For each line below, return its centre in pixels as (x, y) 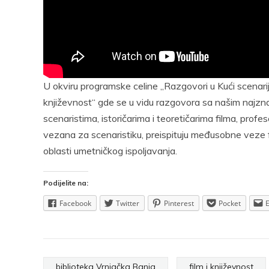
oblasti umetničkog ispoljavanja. (110, 151)
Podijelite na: (66, 183)
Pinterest (179, 203)
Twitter (128, 203)
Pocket (230, 203)
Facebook (75, 203)
